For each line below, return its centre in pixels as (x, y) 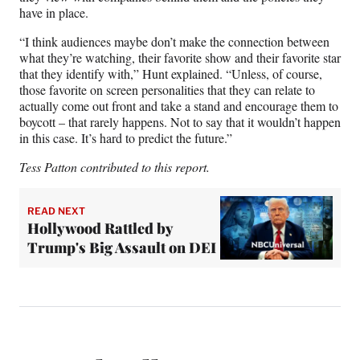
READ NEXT (56, 211)
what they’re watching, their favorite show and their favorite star (180, 58)
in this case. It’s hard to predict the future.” (126, 138)
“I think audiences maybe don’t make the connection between (174, 42)
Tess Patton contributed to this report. (115, 167)
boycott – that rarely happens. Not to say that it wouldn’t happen (180, 122)
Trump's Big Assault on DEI (122, 247)
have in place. (56, 13)
